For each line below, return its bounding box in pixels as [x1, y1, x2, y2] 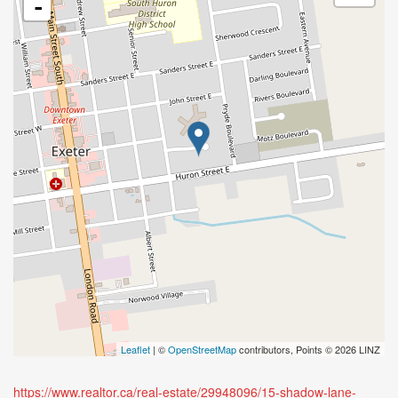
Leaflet [121, 342, 150, 356]
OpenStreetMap [168, 342, 236, 356]
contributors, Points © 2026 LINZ [236, 342, 380, 356]
